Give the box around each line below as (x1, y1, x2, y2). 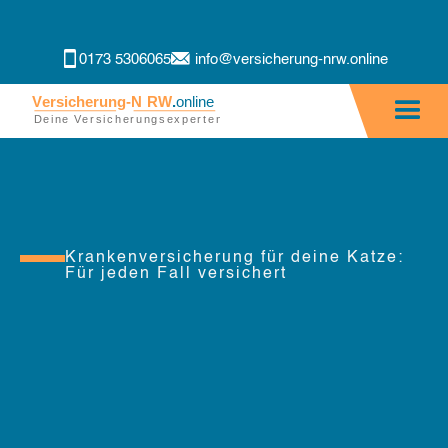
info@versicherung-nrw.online (194, 52, 388, 67)
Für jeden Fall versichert (65, 266, 287, 283)
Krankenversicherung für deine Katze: (65, 250, 404, 267)
